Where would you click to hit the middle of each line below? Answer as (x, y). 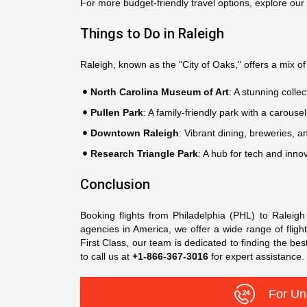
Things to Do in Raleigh (152, 34)
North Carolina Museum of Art (160, 92)
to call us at (106, 256)
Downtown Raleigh (135, 133)
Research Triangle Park (144, 153)
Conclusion (115, 184)
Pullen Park (117, 112)
